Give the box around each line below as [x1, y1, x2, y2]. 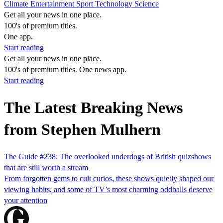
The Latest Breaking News [4, 99, 183, 117]
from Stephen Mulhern [4, 120, 161, 139]
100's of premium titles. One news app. [4, 65, 126, 74]
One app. [4, 32, 33, 41]
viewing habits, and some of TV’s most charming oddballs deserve [4, 185, 213, 194]
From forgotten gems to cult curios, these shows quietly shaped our [4, 174, 214, 183]
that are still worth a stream [4, 163, 88, 172]
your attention [4, 196, 47, 205]
